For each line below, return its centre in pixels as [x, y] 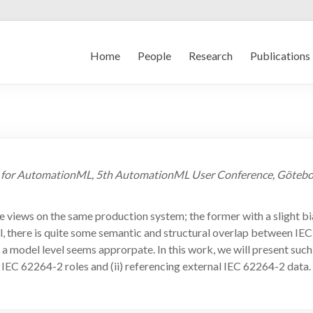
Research [211, 56]
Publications [280, 56]
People [154, 56]
